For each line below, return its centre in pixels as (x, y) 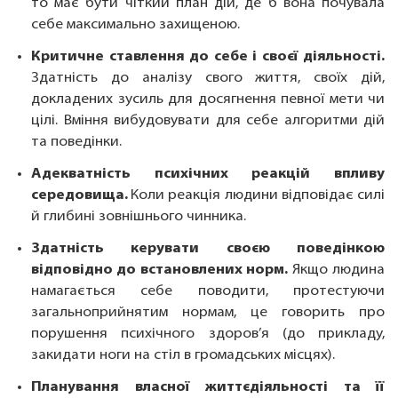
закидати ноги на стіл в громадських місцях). (183, 356)
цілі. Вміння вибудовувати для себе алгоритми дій (208, 121)
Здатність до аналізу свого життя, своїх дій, (208, 79)
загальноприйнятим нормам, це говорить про (208, 313)
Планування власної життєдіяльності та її (208, 388)
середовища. (81, 196)
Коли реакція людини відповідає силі (258, 196)
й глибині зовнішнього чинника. (139, 217)
